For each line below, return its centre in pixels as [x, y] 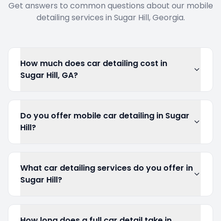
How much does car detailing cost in [94, 63]
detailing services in [75, 18]
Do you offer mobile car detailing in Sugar [105, 116]
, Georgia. [167, 18]
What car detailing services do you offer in [107, 168]
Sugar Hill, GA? [49, 75]
